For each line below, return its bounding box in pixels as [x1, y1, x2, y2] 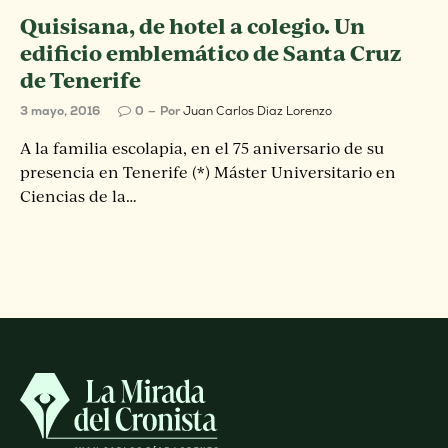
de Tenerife [20, 65, 141, 94]
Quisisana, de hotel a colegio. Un [20, 11, 365, 40]
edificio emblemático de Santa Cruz [20, 38, 401, 67]
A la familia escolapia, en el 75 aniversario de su [20, 138, 384, 158]
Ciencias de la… [20, 186, 137, 206]
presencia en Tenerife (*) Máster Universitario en [20, 162, 396, 182]
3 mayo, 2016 [20, 103, 100, 119]
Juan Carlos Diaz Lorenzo [183, 103, 332, 119]
